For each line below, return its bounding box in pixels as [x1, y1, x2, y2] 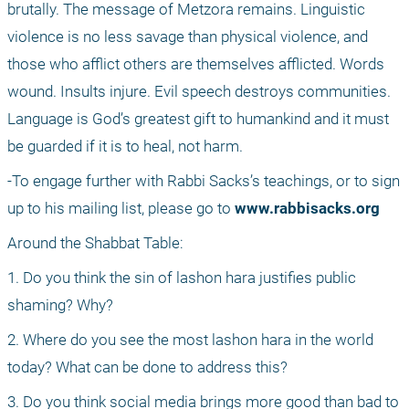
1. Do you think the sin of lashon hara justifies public [7, 268, 356, 288]
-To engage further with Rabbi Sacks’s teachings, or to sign [7, 172, 400, 191]
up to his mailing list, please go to [7, 199, 235, 218]
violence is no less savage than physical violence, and [7, 27, 368, 47]
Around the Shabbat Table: [7, 234, 184, 253]
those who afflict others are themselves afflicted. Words [7, 55, 384, 74]
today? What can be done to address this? [7, 358, 288, 377]
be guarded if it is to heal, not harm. [7, 137, 243, 156]
